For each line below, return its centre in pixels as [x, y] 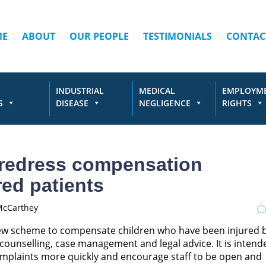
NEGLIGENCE [165, 103]
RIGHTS [237, 103]
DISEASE [72, 103]
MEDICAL [157, 91]
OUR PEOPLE [99, 36]
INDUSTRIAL [80, 91]
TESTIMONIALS [178, 36]
